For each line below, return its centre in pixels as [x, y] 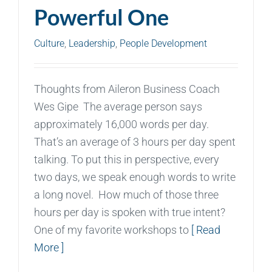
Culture [49, 43]
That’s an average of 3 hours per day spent [135, 141]
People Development [163, 43]
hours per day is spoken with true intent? [131, 212]
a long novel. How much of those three [126, 194]
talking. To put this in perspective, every [127, 159]
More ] [49, 247]
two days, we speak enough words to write [135, 177]
